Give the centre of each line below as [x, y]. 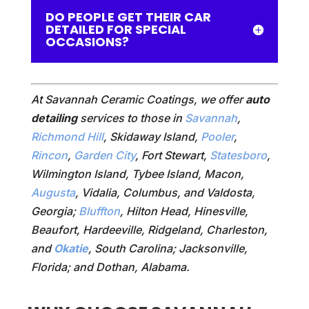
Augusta [53, 192]
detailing [54, 118]
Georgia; [54, 211]
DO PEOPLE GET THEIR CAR [128, 17]
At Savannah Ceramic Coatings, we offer [138, 99]
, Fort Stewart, [172, 155]
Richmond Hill [67, 136]
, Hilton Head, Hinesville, [184, 211]
